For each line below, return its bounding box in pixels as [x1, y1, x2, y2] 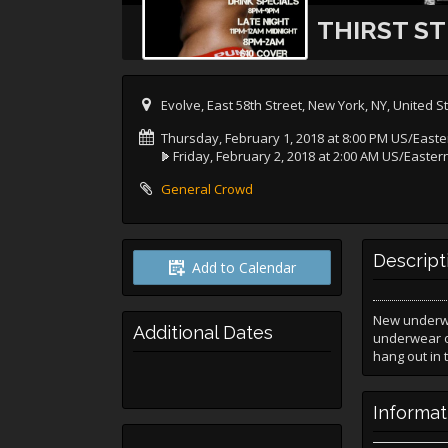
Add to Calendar [191, 258, 296, 277]
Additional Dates [133, 322, 273, 343]
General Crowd [161, 180, 253, 198]
